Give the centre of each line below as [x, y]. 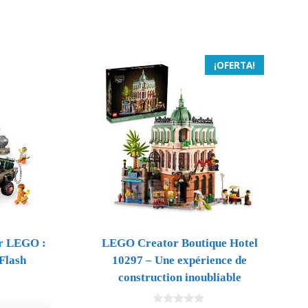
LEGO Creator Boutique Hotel [179, 243]
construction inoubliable [179, 278]
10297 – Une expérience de [180, 261]
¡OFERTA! [234, 65]
